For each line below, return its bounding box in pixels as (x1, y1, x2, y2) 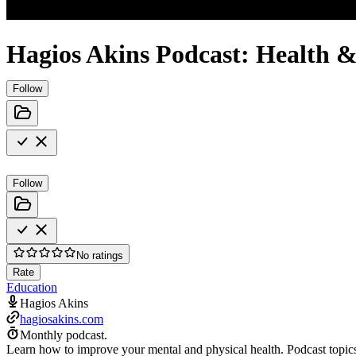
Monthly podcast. (20, 327, 107, 342)
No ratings (76, 249, 123, 261)
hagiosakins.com (20, 311, 103, 326)
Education (6, 280, 57, 294)
